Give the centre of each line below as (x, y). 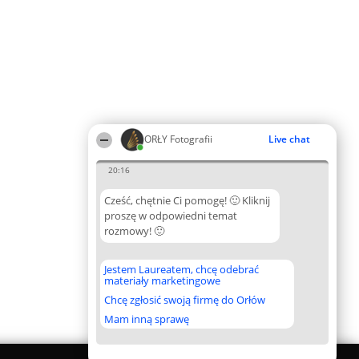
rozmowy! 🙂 (134, 231)
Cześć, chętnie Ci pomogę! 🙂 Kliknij (187, 200)
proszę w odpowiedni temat (171, 216)
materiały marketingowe (162, 280)
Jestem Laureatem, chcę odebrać (182, 269)
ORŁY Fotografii (178, 139)
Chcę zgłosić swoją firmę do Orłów (185, 300)
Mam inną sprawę (147, 319)
